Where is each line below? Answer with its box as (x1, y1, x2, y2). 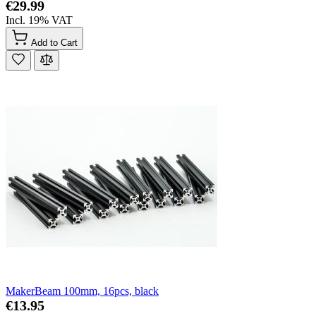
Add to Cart (31, 37, 78, 48)
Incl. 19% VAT (6, 13, 73, 26)
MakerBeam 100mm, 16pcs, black (6, 284, 159, 297)
